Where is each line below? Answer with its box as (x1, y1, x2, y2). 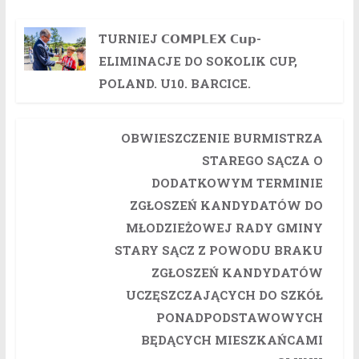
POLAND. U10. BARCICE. (98, 75, 251, 92)
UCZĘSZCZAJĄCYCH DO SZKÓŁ (125, 287, 323, 304)
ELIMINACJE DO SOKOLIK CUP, (98, 53, 297, 70)
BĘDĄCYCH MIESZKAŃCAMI (140, 332, 323, 349)
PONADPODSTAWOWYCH (155, 309, 323, 326)
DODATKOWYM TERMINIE (151, 175, 323, 192)
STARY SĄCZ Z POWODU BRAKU (114, 242, 323, 259)
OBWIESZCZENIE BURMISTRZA (120, 130, 323, 147)
